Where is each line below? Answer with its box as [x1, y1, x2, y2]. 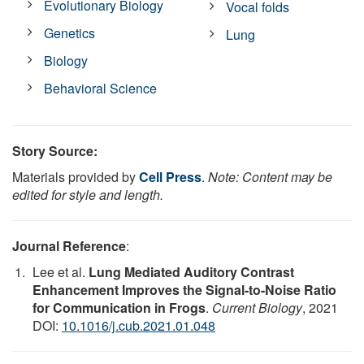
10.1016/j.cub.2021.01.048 [62, 315, 215, 335]
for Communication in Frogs [32, 297, 206, 317]
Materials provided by [12, 167, 139, 186]
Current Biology [212, 297, 302, 317]
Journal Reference [12, 236, 126, 255]
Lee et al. [32, 262, 89, 281]
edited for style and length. [12, 184, 163, 204]
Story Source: [12, 141, 97, 160]
